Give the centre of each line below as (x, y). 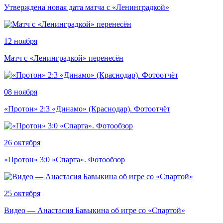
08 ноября (21, 92)
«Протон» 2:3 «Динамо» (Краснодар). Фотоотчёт (87, 109)
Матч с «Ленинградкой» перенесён (64, 58)
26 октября (22, 142)
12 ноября (21, 41)
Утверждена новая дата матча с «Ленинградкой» (87, 7)
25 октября (22, 193)
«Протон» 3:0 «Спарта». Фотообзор (64, 159)
